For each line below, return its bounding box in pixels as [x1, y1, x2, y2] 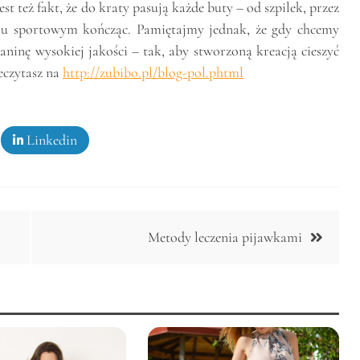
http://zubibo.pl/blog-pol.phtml [63, 63, 243, 82]
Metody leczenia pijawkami [148, 228, 302, 247]
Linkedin [23, 131, 77, 149]
